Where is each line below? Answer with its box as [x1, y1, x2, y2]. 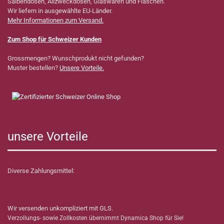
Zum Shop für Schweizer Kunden [7, 35, 101, 43]
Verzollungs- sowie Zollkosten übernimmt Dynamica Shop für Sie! [7, 214, 183, 222]
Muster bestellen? [7, 64, 59, 72]
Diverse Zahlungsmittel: [7, 167, 74, 175]
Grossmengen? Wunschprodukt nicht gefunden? [7, 54, 144, 62]
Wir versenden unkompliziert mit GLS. [7, 204, 113, 212]
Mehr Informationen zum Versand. [7, 16, 103, 24]
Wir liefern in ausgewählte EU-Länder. [7, 7, 112, 15]
